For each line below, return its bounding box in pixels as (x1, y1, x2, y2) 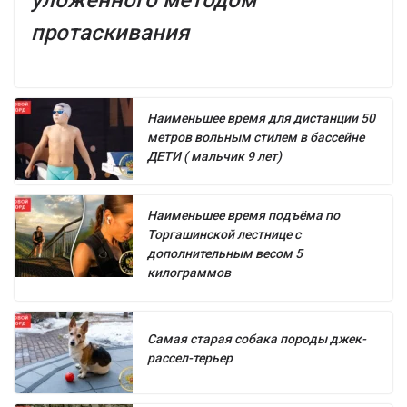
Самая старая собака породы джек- (147, 331, 366, 346)
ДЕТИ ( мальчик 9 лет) (147, 148, 282, 164)
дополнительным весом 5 (147, 245, 303, 261)
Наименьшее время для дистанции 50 (147, 110, 375, 125)
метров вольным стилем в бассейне (147, 129, 364, 144)
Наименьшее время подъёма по (147, 207, 340, 223)
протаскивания (31, 19, 189, 45)
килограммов (147, 264, 231, 280)
